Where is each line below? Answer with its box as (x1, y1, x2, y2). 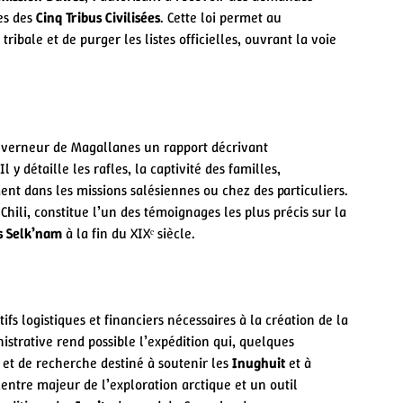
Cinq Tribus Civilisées (36, 7, 160, 27)
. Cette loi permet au (160, 7, 282, 27)
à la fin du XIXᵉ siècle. (62, 223, 195, 243)
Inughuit (232, 353, 285, 372)
